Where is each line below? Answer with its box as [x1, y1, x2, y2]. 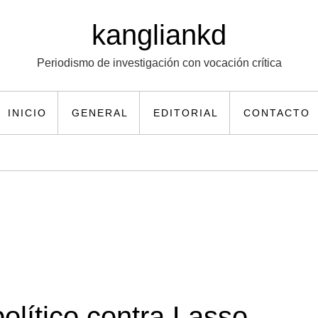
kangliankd [92, 19, 226, 50]
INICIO [7, 107, 47, 119]
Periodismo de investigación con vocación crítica [36, 57, 282, 69]
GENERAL [71, 107, 128, 119]
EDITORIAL [153, 107, 219, 119]
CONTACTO [243, 107, 310, 119]
